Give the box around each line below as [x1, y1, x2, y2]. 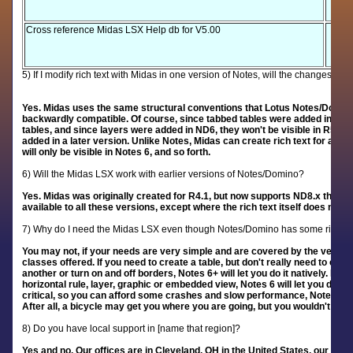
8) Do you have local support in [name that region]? [22, 323, 241, 334]
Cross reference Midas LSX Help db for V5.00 [26, 24, 221, 35]
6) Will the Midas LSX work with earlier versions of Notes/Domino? [22, 169, 305, 180]
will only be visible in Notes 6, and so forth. [22, 147, 211, 158]
